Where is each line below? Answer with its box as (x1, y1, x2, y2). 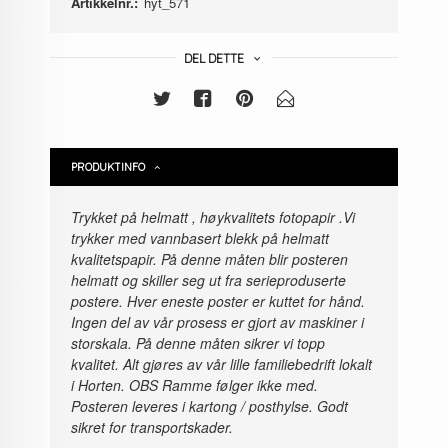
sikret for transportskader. (71, 416, 234, 437)
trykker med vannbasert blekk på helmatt (71, 227, 330, 248)
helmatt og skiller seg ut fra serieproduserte (71, 269, 347, 290)
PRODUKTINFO (71, 159, 146, 174)
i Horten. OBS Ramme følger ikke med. (71, 374, 319, 395)
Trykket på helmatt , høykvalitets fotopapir (71, 206, 336, 227)
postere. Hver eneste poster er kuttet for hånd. (71, 290, 366, 311)
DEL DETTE (184, 50, 245, 66)
